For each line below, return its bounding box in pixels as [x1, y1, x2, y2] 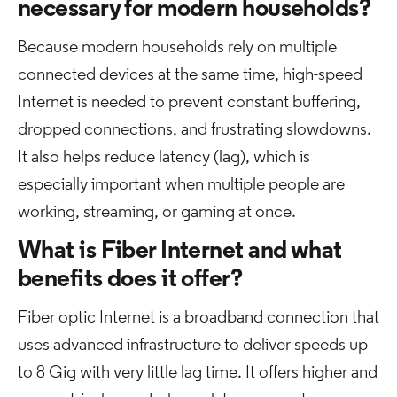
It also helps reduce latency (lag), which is [18, 149, 310, 167]
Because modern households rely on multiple [18, 39, 337, 57]
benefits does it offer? [18, 268, 243, 292]
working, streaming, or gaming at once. [18, 204, 296, 222]
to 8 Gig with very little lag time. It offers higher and [18, 364, 378, 382]
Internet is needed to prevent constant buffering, [18, 94, 361, 112]
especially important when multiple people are [18, 176, 345, 194]
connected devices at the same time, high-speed [18, 66, 362, 84]
